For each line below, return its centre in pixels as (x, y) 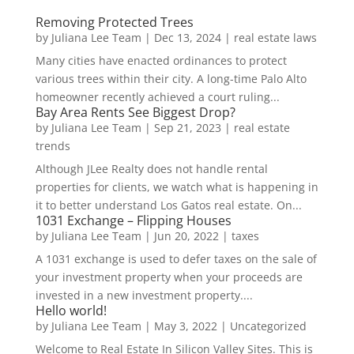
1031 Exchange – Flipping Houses (133, 221)
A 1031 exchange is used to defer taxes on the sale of (176, 259)
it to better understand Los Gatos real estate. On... (168, 205)
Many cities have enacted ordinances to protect (161, 61)
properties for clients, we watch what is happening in (177, 187)
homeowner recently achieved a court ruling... (157, 97)
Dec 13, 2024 (187, 38)
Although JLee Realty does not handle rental (151, 169)
